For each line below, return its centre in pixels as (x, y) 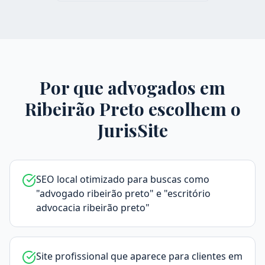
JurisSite (132, 130)
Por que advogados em (132, 88)
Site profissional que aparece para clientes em (139, 256)
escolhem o (192, 109)
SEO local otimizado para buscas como (123, 179)
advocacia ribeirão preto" (93, 208)
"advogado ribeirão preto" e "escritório (123, 193)
